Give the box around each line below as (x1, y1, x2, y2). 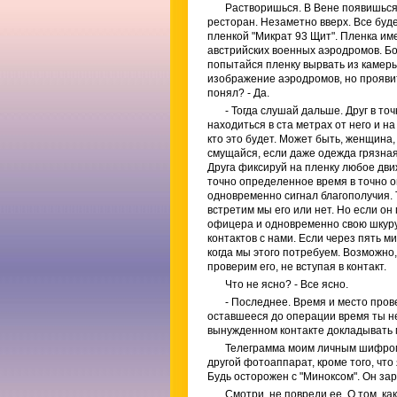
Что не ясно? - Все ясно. (225, 278, 348, 291)
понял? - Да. (207, 87, 269, 99)
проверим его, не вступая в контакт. (207, 261, 386, 273)
